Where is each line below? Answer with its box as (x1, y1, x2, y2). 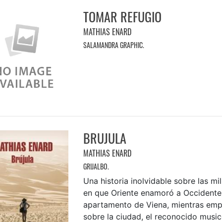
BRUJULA (83, 128, 126, 148)
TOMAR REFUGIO (83, 6, 162, 26)
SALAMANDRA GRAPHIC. (83, 39, 144, 50)
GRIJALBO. (83, 161, 109, 171)
